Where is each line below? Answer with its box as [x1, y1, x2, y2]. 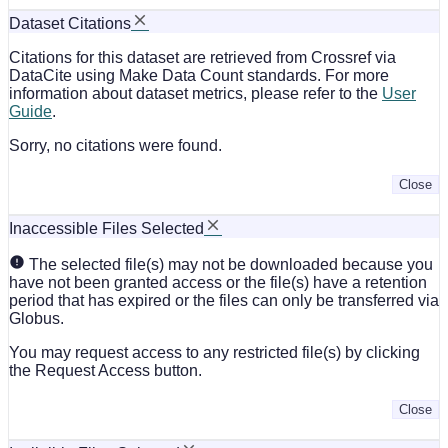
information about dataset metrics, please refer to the [9, 84, 382, 102]
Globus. [9, 309, 64, 327]
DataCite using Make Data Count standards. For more [9, 66, 389, 84]
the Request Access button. [9, 361, 202, 379]
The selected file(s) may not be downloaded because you [25, 255, 433, 273]
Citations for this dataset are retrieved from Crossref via [9, 48, 396, 66]
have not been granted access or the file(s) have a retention [9, 273, 427, 291]
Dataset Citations [9, 14, 131, 32]
